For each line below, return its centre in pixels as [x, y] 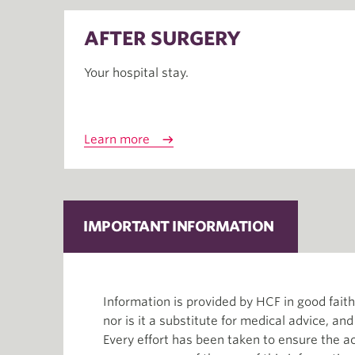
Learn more [117, 139]
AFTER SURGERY [162, 38]
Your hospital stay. [136, 73]
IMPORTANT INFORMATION [179, 226]
